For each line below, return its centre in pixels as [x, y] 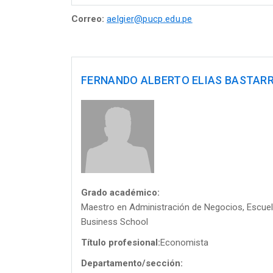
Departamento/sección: [132, 263]
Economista [184, 242]
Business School [115, 222]
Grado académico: [120, 192]
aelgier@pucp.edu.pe [150, 19]
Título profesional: [121, 242]
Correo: [88, 19]
